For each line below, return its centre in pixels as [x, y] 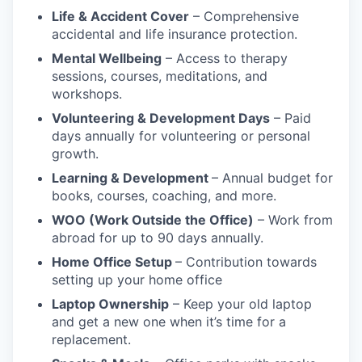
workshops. [87, 93]
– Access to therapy [225, 58]
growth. [75, 153]
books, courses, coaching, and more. [164, 195]
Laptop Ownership [110, 303]
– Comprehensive [244, 16]
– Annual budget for [272, 177]
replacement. [91, 339]
